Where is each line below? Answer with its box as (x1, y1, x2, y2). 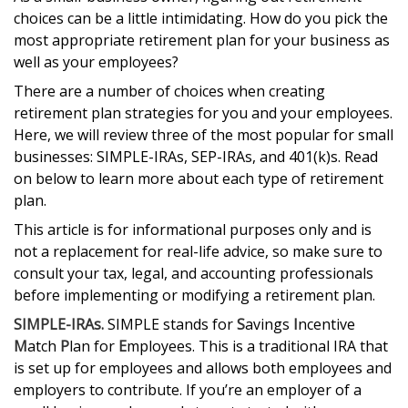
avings (245, 314, 293, 334)
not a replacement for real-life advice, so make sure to (14, 241, 382, 261)
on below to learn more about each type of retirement (14, 168, 383, 189)
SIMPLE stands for (104, 314, 237, 334)
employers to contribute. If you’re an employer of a (14, 380, 362, 400)
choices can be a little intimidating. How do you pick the (14, 8, 388, 28)
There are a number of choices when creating (14, 81, 325, 101)
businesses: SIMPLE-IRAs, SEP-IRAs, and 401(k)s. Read (14, 147, 378, 167)
